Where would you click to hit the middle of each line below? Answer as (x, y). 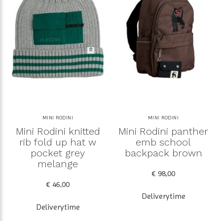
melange (58, 164)
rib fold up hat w (58, 142)
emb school (163, 142)
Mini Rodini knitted (58, 131)
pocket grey (58, 153)
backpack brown (163, 153)
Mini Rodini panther (163, 131)
